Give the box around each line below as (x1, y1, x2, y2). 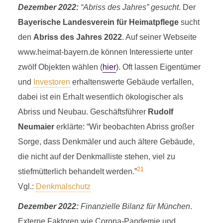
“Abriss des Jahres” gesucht (78, 3, 179, 11)
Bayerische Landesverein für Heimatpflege (17, 18, 179, 26)
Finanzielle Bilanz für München (78, 202, 190, 211)
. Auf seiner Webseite (121, 33, 197, 41)
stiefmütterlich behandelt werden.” (17, 167, 137, 176)
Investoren (33, 78, 70, 86)
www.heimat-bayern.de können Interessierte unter (17, 48, 193, 56)
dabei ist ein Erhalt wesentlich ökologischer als (17, 93, 183, 101)
